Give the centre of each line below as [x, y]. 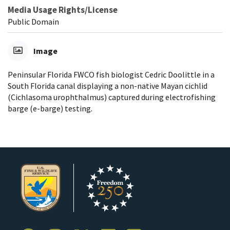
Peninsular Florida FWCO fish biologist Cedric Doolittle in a [111, 74]
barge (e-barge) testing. [50, 108]
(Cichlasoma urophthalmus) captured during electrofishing [112, 97]
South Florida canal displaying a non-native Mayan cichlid [108, 85]
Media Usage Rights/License [63, 9]
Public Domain [33, 21]
